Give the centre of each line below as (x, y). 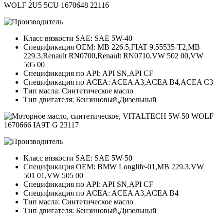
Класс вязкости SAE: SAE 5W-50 (78, 158)
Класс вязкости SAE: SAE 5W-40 (78, 38)
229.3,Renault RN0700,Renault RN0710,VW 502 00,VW (113, 56)
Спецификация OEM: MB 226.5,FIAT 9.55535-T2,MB (112, 47)
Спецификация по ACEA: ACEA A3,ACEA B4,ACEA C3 (118, 82)
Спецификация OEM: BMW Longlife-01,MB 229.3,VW (114, 167)
